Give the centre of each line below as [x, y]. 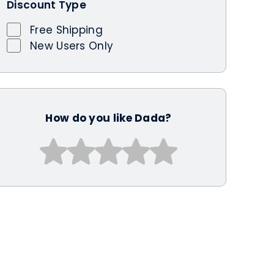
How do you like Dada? [109, 118]
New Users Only [72, 46]
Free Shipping [66, 30]
